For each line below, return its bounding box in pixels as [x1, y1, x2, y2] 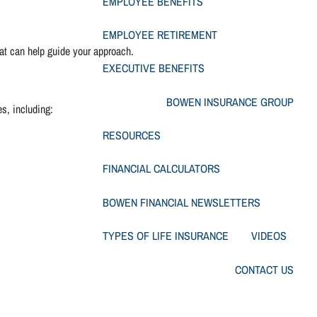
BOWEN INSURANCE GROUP [166, 93, 294, 110]
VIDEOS [251, 228, 287, 244]
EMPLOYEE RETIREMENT [103, 26, 218, 42]
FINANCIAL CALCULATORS [103, 161, 221, 177]
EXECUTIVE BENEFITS [103, 60, 205, 76]
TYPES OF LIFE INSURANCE [103, 228, 229, 244]
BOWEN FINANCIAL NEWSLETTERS [103, 194, 261, 210]
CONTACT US [234, 261, 294, 277]
